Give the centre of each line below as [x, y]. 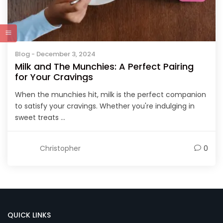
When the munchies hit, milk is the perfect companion [111, 95]
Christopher [60, 148]
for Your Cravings [54, 77]
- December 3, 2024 [63, 54]
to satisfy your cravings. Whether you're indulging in [105, 106]
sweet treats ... [40, 118]
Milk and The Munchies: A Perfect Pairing [104, 67]
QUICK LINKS [29, 215]
